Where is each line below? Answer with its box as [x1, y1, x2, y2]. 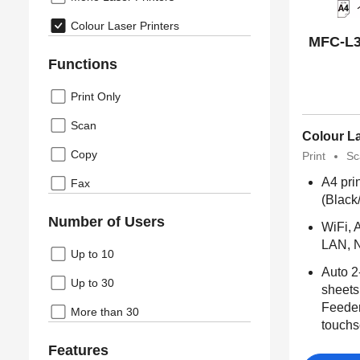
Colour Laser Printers [71, 19, 179, 33]
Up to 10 [71, 247, 114, 261]
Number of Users [48, 214, 165, 231]
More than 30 [71, 305, 139, 319]
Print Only [71, 90, 121, 104]
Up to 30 [71, 276, 114, 290]
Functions [48, 56, 117, 73]
